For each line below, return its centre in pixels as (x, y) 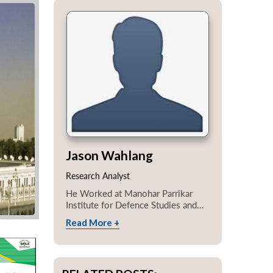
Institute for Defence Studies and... (135, 204)
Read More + (93, 222)
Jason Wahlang (109, 155)
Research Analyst (98, 175)
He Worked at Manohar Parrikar (129, 193)
